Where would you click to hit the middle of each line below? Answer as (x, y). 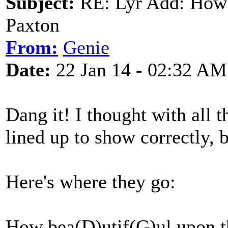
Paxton (33, 25)
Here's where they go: (91, 182)
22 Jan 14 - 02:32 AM (139, 70)
